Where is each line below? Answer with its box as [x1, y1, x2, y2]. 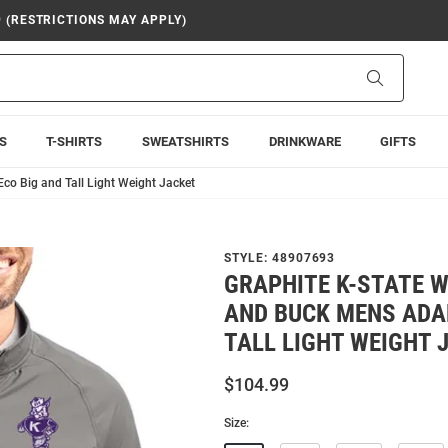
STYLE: [224, 251, 272, 265]
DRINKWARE [268, 134, 341, 149]
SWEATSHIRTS [141, 134, 229, 149]
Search [382, 69, 425, 85]
